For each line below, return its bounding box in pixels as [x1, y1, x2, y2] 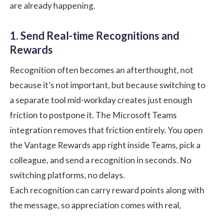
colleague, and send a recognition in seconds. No [10, 155, 191, 166]
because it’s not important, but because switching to [10, 80, 205, 91]
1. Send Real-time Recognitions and [10, 29, 179, 43]
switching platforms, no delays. [10, 170, 125, 181]
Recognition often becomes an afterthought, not [10, 65, 193, 76]
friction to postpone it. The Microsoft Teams [10, 110, 177, 121]
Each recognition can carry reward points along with [10, 185, 204, 196]
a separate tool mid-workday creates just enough [10, 95, 192, 106]
